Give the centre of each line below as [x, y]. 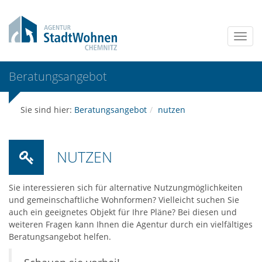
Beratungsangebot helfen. [60, 236]
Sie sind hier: [47, 110]
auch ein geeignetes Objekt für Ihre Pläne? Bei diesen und [123, 212]
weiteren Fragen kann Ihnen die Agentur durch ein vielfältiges [131, 224]
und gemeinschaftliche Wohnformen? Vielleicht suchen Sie [124, 199]
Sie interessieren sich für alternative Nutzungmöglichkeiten [126, 187]
